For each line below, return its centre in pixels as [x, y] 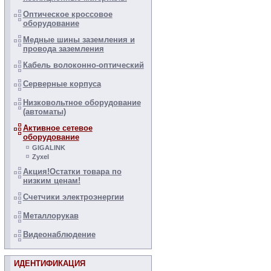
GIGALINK [48, 148]
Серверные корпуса [62, 84]
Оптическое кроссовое [67, 14]
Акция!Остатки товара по [72, 171]
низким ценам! [51, 181]
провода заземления [63, 49]
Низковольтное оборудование [82, 103]
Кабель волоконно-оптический [83, 65]
